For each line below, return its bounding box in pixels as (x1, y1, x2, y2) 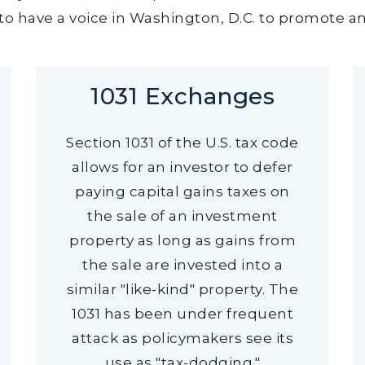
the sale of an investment (87, 208, 278, 224)
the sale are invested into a (82, 257, 283, 273)
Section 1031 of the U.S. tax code (66, 134, 299, 151)
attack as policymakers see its (72, 330, 293, 346)
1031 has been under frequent (72, 306, 293, 322)
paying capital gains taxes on (75, 183, 290, 200)
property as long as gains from (69, 232, 296, 248)
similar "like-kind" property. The (66, 281, 299, 297)
